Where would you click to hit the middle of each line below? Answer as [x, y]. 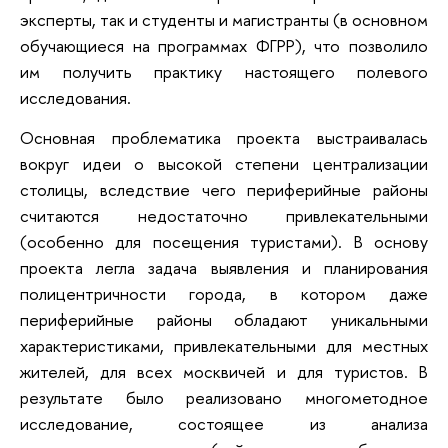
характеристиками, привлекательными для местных [224, 345]
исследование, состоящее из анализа [224, 423]
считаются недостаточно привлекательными [224, 215]
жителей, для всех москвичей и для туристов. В [224, 371]
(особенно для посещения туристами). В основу [224, 241]
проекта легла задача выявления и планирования [224, 267]
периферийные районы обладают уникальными [224, 319]
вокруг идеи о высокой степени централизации [224, 163]
